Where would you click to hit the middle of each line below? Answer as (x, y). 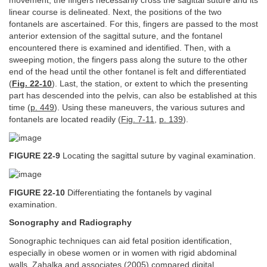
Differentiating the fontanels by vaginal (138, 193)
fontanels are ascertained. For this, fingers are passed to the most (133, 24)
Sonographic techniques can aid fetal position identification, (120, 241)
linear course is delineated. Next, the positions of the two (115, 12)
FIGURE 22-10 (37, 193)
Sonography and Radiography (70, 223)
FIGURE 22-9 (35, 156)
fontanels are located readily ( (65, 119)
